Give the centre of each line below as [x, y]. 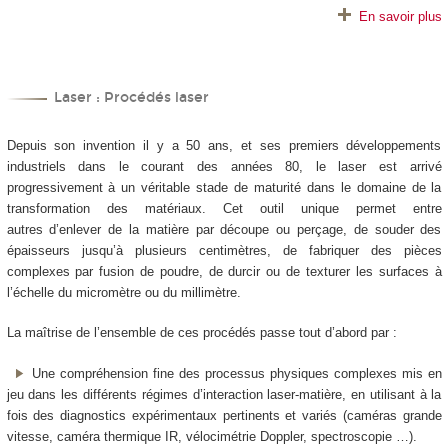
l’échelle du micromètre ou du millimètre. [123, 292]
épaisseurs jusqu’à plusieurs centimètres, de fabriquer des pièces [224, 250]
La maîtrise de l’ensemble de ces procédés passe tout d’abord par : [201, 333]
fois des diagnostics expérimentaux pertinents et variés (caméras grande [224, 415]
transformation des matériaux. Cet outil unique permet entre [224, 208]
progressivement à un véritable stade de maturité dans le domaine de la [224, 187]
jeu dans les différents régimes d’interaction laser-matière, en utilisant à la [224, 394]
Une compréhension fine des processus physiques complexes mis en [236, 373]
